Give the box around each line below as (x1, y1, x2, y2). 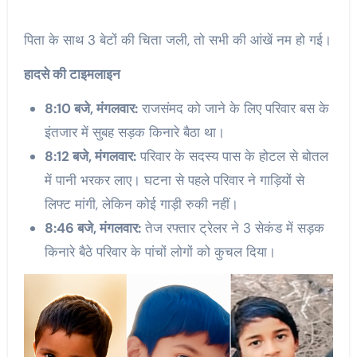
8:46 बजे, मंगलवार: (44, 218, 141, 237)
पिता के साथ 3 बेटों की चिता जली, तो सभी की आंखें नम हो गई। (23, 30, 331, 49)
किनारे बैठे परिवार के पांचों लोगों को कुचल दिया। (44, 242, 276, 261)
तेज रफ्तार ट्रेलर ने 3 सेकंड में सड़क (140, 218, 324, 237)
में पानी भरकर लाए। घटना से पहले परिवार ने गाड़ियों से (44, 171, 304, 189)
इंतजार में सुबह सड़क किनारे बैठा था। (44, 123, 225, 141)
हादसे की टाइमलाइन (23, 65, 120, 83)
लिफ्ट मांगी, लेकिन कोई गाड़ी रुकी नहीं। (44, 194, 238, 213)
